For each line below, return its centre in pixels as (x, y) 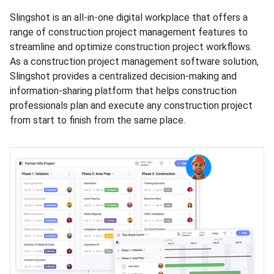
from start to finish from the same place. (99, 120)
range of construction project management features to (129, 32)
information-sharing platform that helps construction (123, 91)
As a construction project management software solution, (134, 62)
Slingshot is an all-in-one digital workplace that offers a (129, 18)
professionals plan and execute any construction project (131, 106)
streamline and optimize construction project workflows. (131, 47)
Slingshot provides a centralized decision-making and (123, 76)
